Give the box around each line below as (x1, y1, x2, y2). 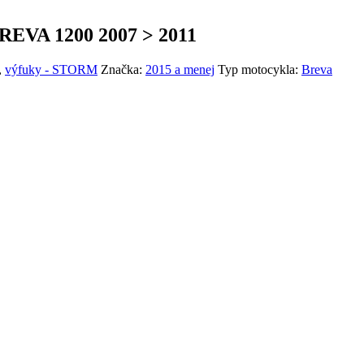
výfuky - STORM (5, 63, 97, 77)
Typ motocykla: (218, 63, 301, 77)
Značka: (101, 63, 145, 77)
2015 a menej (145, 63, 214, 77)
